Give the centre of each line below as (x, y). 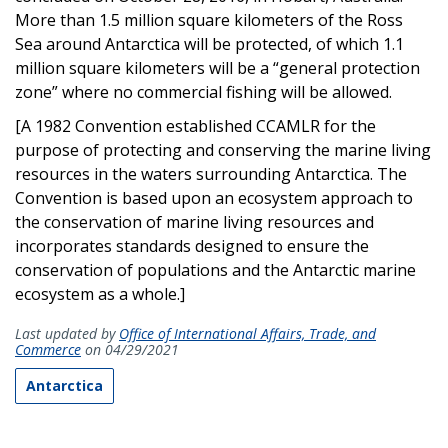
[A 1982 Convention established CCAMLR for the (195, 125)
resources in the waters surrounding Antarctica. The (211, 173)
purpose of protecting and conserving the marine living (223, 149)
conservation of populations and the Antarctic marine (215, 269)
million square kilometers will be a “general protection (217, 67)
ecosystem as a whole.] (100, 293)
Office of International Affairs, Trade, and (247, 333)
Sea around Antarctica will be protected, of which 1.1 (209, 43)
